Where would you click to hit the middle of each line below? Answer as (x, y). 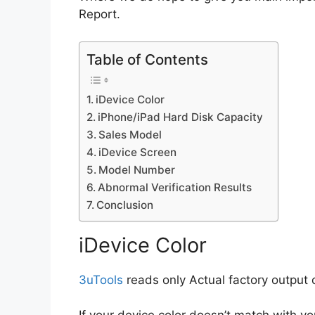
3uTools (101, 279)
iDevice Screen (138, 152)
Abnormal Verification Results (175, 187)
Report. (99, 14)
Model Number (137, 169)
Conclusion (125, 205)
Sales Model (130, 134)
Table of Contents (147, 59)
